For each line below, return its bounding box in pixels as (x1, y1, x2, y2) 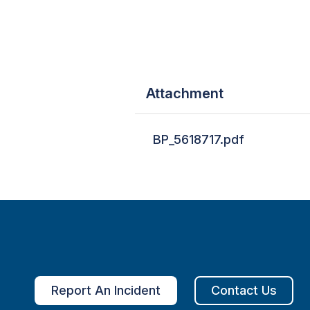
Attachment (146, 84, 224, 102)
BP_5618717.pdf (153, 131, 245, 147)
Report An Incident (51, 283, 161, 298)
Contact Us (211, 283, 277, 298)
